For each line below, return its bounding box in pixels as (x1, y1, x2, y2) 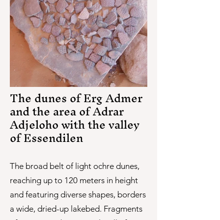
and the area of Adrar (10, 99, 124, 124)
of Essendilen (10, 125, 83, 151)
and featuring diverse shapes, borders (10, 190, 146, 199)
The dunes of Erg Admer (10, 85, 142, 111)
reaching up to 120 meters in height (10, 175, 138, 185)
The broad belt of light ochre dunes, (10, 161, 139, 171)
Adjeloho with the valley (10, 112, 139, 137)
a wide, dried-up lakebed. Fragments (10, 204, 142, 214)
